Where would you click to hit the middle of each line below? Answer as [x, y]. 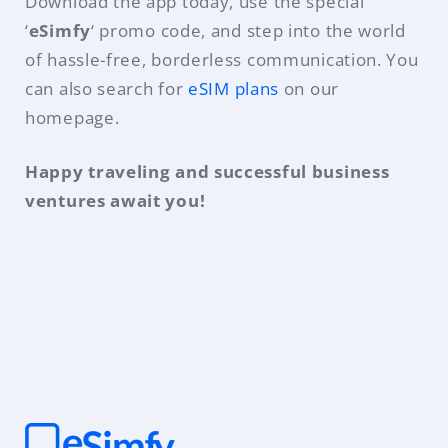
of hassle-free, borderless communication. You [222, 59]
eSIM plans [233, 88]
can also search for [106, 88]
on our [309, 88]
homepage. [72, 117]
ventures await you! [115, 201]
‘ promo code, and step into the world [248, 30]
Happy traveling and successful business [207, 172]
